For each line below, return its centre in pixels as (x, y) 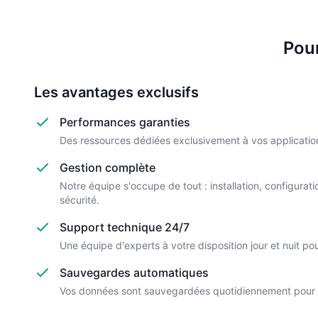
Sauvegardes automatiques (134, 273)
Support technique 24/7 (125, 227)
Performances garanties (125, 122)
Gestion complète (108, 168)
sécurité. (79, 200)
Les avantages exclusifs (116, 92)
